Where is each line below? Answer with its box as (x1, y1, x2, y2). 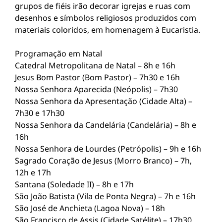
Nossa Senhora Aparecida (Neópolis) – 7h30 (15, 84, 178, 95)
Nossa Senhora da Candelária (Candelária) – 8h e (15, 119, 196, 130)
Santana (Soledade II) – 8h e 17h (15, 179, 134, 190)
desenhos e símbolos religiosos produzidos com (15, 12, 196, 23)
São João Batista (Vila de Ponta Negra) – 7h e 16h (15, 191, 196, 202)
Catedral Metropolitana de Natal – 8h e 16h (15, 60, 175, 71)
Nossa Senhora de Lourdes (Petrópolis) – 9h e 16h (15, 143, 201, 154)
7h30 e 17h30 (15, 108, 64, 118)
